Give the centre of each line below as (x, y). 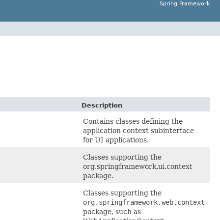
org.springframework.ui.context (138, 166)
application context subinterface (138, 130)
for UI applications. (116, 140)
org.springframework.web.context (144, 202)
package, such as (112, 211)
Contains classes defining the (133, 121)
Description (102, 105)
